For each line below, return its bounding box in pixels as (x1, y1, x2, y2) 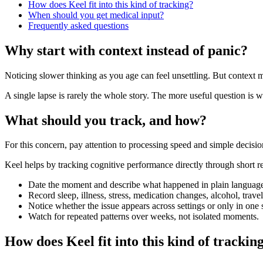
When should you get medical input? (28, 9, 164, 20)
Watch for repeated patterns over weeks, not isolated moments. (28, 211, 259, 222)
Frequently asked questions (28, 20, 129, 31)
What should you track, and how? (5, 112, 207, 128)
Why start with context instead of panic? (5, 42, 248, 58)
